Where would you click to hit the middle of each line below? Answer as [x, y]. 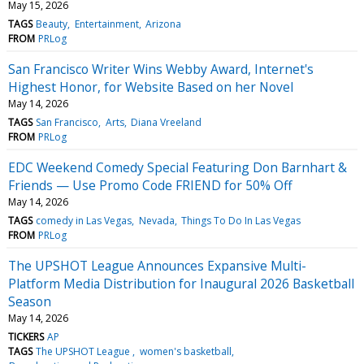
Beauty [52, 24]
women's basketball [185, 351]
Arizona [163, 24]
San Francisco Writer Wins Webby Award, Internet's [161, 69]
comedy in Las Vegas [84, 220]
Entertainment [106, 24]
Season [30, 301]
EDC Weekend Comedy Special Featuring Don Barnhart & [178, 167]
